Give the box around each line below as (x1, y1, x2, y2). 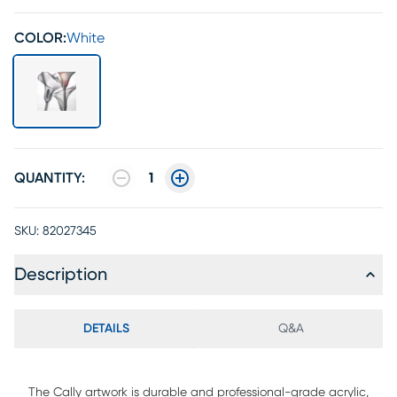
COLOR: (14, 31, 66, 45)
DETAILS (83, 323, 129, 335)
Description (14, 266, 107, 284)
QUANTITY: (14, 171, 85, 185)
